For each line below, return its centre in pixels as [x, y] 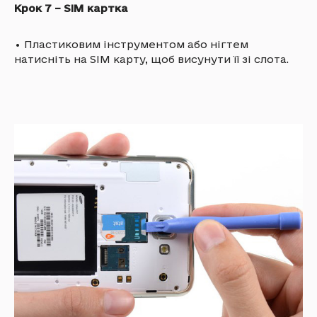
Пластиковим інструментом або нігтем [136, 44]
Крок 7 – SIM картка [71, 8]
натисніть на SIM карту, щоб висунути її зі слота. [151, 59]
